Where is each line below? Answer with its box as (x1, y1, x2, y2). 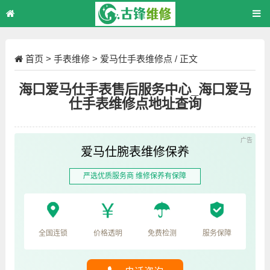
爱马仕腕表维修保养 (80, 142, 189, 160)
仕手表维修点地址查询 (68, 96, 201, 111)
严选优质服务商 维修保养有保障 (83, 171, 187, 180)
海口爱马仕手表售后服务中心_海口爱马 (18, 82, 251, 97)
